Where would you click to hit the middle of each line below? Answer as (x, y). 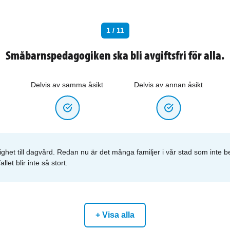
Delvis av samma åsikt (67, 85)
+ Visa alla (115, 215)
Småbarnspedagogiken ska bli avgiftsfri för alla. (115, 55)
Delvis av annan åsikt (168, 85)
